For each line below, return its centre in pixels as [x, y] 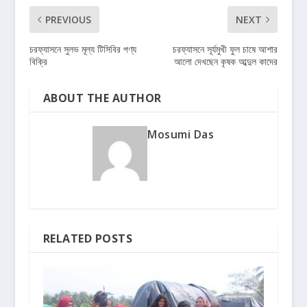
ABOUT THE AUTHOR [102, 98]
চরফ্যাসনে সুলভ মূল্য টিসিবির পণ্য [83, 49]
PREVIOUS [68, 20]
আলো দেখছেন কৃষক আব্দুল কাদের [226, 62]
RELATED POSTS [88, 239]
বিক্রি [38, 62]
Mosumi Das [181, 135]
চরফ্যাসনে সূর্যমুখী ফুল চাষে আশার [225, 49]
